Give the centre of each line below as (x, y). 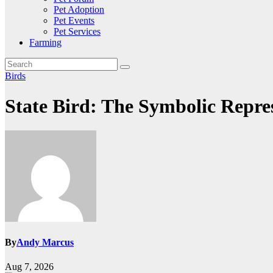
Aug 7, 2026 (29, 266)
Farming (45, 43)
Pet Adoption (79, 10)
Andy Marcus (45, 243)
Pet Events (74, 21)
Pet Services (77, 32)
